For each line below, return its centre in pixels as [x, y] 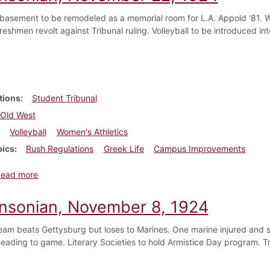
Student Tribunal [64, 98]
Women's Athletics [92, 131]
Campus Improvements [200, 148]
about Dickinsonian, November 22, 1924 [117, 174]
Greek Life [124, 148]
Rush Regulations [59, 148]
